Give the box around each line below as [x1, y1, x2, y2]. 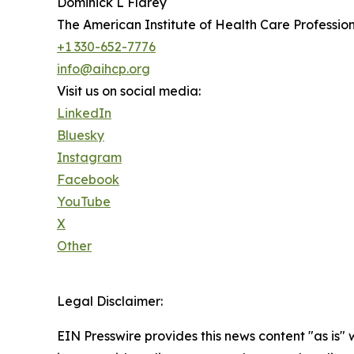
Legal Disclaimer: [57, 293, 163, 310]
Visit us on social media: [57, 83, 201, 100]
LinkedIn [57, 105, 111, 122]
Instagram [57, 149, 122, 166]
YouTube [57, 194, 111, 210]
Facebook [57, 171, 119, 188]
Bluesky [57, 127, 104, 144]
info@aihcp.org [57, 61, 150, 77]
